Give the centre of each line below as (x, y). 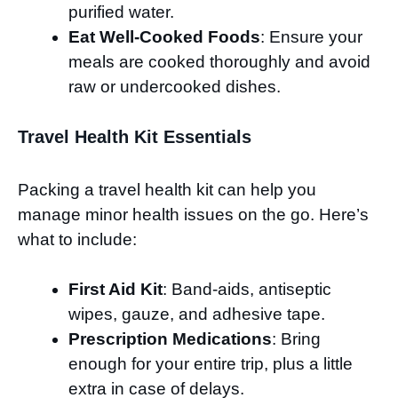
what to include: (77, 239)
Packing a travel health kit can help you (167, 189)
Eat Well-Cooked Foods (164, 37)
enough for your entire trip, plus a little (211, 364)
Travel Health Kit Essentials (135, 136)
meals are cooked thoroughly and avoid (219, 62)
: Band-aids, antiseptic (247, 290)
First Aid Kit (115, 290)
